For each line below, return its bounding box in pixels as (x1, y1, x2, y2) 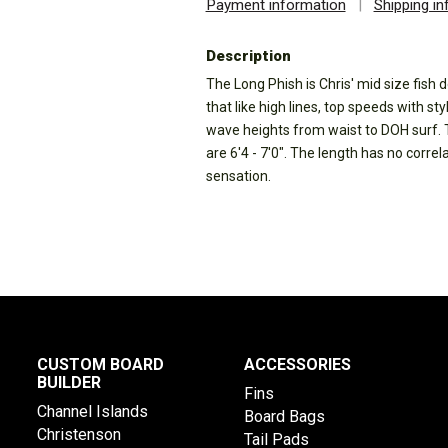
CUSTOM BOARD (37, 355, 165, 374)
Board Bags (243, 407, 325, 426)
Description (205, 47, 291, 65)
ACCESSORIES (243, 355, 351, 374)
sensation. (205, 168, 271, 184)
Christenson (37, 425, 122, 444)
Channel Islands (37, 402, 149, 421)
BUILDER (37, 373, 102, 392)
